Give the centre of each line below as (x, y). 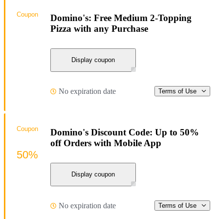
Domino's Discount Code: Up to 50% (125, 132)
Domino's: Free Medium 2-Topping (121, 18)
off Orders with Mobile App (106, 143)
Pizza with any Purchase (99, 29)
